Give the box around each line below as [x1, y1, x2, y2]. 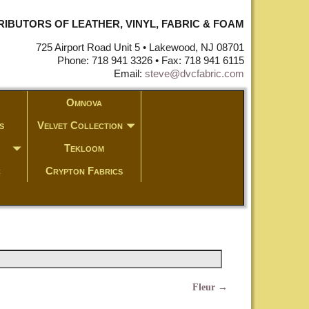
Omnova [66, 97, 102, 108]
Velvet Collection [37, 119, 123, 131]
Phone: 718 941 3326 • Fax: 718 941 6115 [57, 54, 244, 66]
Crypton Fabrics [45, 165, 123, 177]
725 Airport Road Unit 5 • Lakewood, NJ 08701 [35, 41, 244, 53]
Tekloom [63, 142, 104, 154]
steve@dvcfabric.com [144, 68, 244, 79]
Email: [113, 68, 145, 79]
